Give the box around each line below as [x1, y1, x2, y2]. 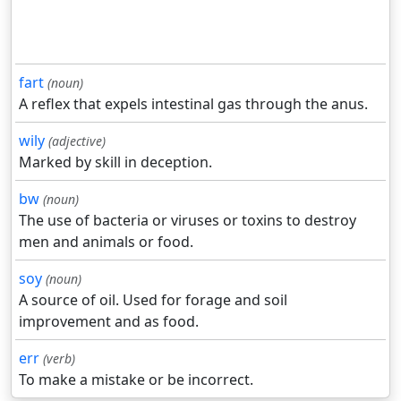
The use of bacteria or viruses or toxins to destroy [19, 210, 356, 231]
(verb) [43, 350, 75, 368]
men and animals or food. [19, 232, 193, 252]
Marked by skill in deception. [19, 152, 212, 173]
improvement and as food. [19, 311, 199, 332]
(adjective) [48, 132, 106, 150]
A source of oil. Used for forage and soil [19, 290, 287, 311]
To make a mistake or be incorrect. [19, 370, 253, 390]
